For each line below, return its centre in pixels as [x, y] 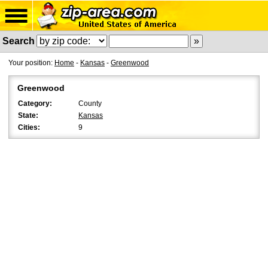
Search [19, 41]
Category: [35, 103]
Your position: [31, 63]
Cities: [29, 127]
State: [28, 115]
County [90, 103]
